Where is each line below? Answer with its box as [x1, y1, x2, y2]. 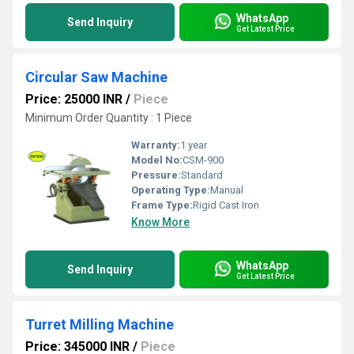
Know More [131, 216, 190, 228]
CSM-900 [183, 154, 224, 166]
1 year [180, 139, 207, 151]
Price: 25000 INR [25, 92, 122, 107]
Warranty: [131, 139, 180, 151]
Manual [210, 184, 243, 196]
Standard [181, 169, 223, 181]
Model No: [131, 154, 183, 166]
